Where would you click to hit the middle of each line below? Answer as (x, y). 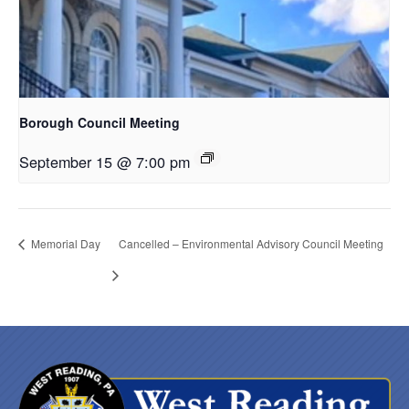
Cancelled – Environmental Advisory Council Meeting (252, 244)
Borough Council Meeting (100, 123)
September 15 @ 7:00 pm (105, 162)
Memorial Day (64, 244)
